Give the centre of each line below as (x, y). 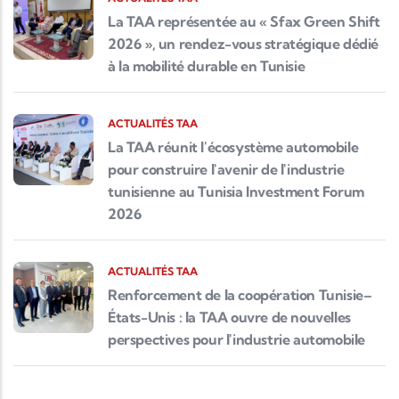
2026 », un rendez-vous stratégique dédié (244, 44)
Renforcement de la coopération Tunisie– (240, 295)
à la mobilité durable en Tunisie (207, 66)
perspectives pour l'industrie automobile (237, 340)
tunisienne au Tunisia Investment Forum (236, 192)
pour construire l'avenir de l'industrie (226, 170)
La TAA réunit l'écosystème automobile (233, 147)
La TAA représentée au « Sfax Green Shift (244, 22)
